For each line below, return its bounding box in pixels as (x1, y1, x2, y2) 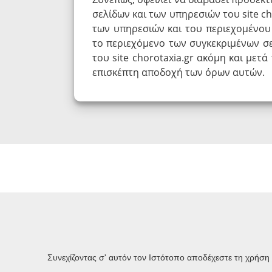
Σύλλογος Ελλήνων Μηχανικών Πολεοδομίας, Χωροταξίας (21, 257, 253, 268)
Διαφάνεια (21, 236, 74, 250)
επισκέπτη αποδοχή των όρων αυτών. (92, 65, 265, 79)
